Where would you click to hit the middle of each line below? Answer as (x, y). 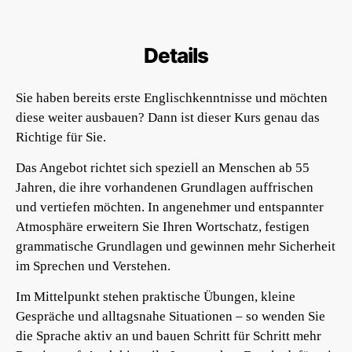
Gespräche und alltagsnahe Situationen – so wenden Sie (170, 316)
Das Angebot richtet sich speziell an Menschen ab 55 (163, 168)
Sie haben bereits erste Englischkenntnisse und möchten (172, 98)
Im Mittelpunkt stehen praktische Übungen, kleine (156, 297)
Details (176, 55)
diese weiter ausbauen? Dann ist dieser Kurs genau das (168, 117)
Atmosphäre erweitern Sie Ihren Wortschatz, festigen (163, 227)
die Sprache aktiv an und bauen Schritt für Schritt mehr (169, 336)
